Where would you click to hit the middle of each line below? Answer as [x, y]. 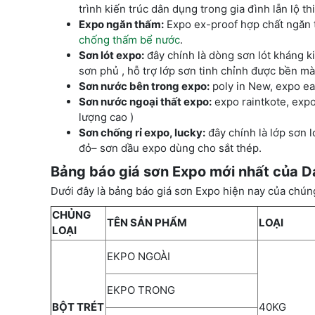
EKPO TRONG [142, 290]
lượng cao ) [106, 117]
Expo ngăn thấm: [121, 24]
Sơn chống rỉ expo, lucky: [142, 132]
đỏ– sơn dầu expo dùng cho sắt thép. [170, 148]
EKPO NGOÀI [140, 256]
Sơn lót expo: [111, 55]
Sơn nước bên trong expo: [144, 86]
